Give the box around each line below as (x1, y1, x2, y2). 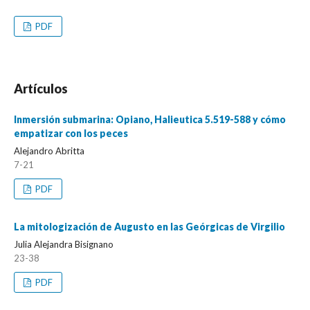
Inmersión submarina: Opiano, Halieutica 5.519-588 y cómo (14, 113, 286, 125)
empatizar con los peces (14, 127, 128, 139)
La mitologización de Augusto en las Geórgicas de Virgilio (14, 220, 285, 232)
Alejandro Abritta (14, 145, 84, 156)
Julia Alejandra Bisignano (14, 238, 113, 250)
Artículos (14, 80, 68, 96)
